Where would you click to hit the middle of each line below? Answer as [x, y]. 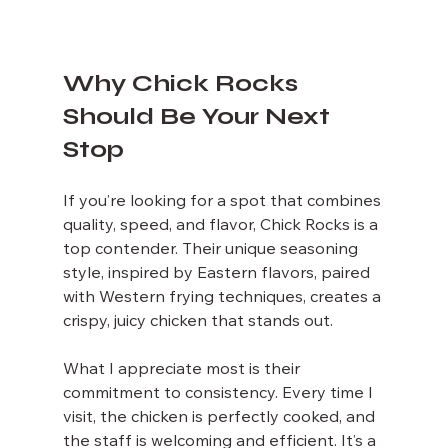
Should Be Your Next [199, 116]
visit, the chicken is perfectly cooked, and [220, 417]
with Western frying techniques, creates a [223, 297]
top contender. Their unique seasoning [212, 249]
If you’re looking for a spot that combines [223, 201]
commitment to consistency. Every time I [219, 393]
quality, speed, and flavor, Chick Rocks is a [222, 225]
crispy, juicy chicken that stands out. [197, 321]
